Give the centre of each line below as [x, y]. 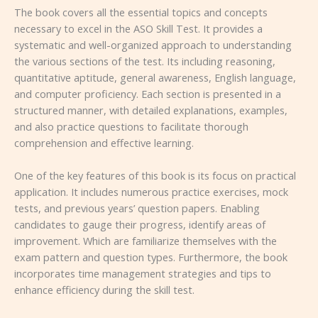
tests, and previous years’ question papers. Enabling [137, 208]
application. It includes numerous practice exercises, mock [151, 192]
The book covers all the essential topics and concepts [141, 12]
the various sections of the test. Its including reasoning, [145, 61]
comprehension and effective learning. [104, 142]
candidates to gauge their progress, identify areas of [140, 225]
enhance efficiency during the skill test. [104, 290]
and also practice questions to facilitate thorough [131, 126]
